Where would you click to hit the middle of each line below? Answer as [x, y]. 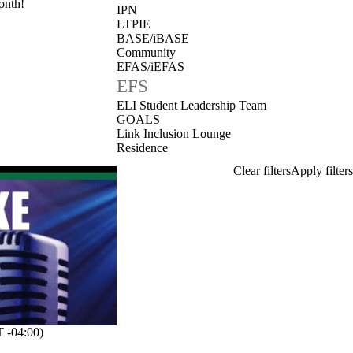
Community [146, 52]
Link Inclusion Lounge [174, 134]
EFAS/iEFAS [150, 67]
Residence [142, 148]
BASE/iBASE [153, 38]
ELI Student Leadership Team [191, 105]
